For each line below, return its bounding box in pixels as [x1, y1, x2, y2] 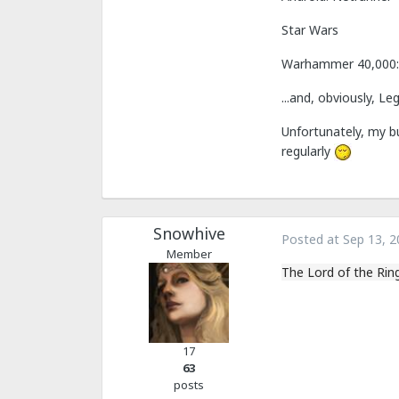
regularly [281, 142, 334, 159]
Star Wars [281, 20, 338, 38]
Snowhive [152, 223, 225, 245]
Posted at [281, 231, 343, 248]
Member [166, 246, 212, 263]
